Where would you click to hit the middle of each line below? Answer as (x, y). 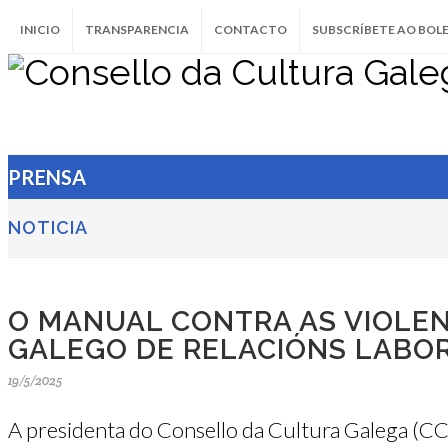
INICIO (40, 29)
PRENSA (47, 177)
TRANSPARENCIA (137, 29)
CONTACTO (250, 29)
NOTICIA (48, 227)
